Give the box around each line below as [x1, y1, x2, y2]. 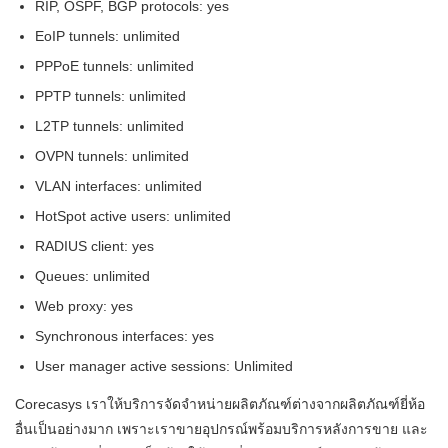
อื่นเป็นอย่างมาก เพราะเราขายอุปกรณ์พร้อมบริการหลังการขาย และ [15, 421, 428, 437]
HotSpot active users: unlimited [35, 208, 231, 224]
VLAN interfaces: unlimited [35, 178, 202, 194]
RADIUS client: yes [35, 238, 154, 254]
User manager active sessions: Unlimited [35, 358, 293, 374]
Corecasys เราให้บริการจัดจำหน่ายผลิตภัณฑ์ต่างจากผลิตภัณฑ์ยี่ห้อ [15, 396, 425, 412]
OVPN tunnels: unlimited [35, 148, 189, 164]
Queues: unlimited [35, 268, 150, 284]
